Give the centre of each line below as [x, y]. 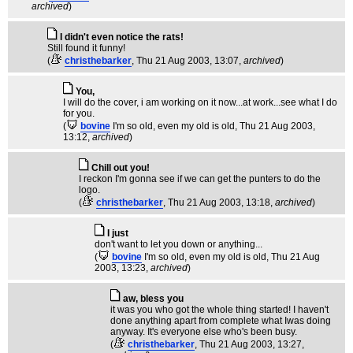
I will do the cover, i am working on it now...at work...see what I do [200, 102]
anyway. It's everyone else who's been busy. [204, 332]
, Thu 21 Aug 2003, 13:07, [188, 61]
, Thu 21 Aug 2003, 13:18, [219, 203]
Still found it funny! [86, 48]
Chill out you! [121, 168]
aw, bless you [153, 299]
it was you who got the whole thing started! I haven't [219, 310]
